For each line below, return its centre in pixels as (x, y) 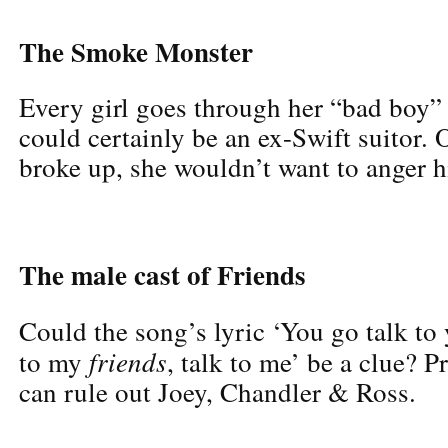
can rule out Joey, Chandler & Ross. (217, 391)
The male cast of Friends (162, 274)
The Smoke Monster (136, 51)
